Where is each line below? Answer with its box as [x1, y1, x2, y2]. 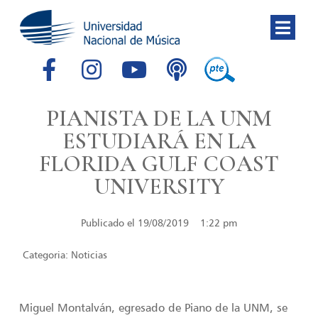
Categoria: [23, 248, 72, 261]
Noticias [71, 248, 108, 261]
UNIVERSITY [94, 172, 224, 201]
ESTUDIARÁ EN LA [62, 127, 256, 155]
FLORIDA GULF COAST [39, 150, 279, 178]
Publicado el [81, 216, 135, 229]
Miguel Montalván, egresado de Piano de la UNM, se [19, 300, 288, 315]
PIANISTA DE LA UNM [46, 104, 272, 133]
